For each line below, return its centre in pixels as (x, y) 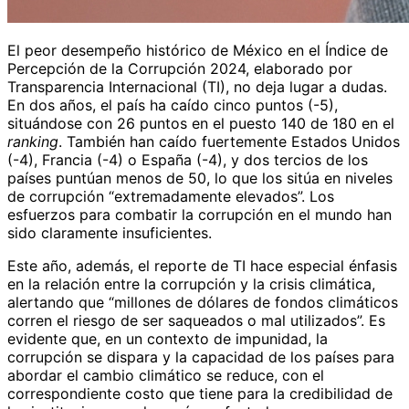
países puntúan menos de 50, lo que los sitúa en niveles (200, 178)
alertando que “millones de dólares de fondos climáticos (203, 303)
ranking (33, 142)
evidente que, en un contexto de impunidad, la (168, 339)
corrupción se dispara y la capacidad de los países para (201, 357)
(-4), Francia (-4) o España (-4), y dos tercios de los (188, 160)
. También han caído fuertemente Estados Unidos (229, 142)
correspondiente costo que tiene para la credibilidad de (200, 394)
